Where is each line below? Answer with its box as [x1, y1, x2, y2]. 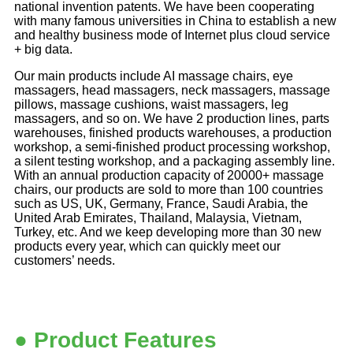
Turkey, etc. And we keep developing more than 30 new [14, 225, 321, 239]
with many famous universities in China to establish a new [14, 13, 336, 28]
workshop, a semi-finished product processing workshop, [14, 139, 330, 154]
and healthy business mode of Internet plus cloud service [14, 28, 330, 42]
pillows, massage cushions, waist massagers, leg [14, 97, 288, 111]
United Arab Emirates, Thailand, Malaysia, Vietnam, [14, 210, 302, 225]
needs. [74, 253, 115, 267]
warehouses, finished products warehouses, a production [14, 125, 332, 139]
